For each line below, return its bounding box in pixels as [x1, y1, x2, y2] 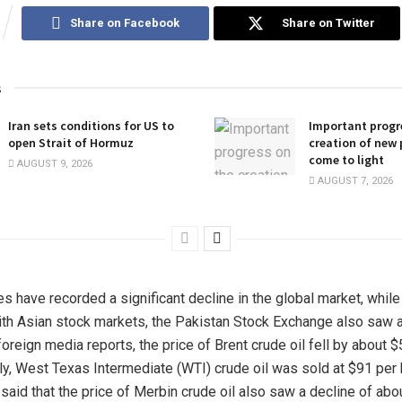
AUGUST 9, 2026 [14, 157, 92, 170]
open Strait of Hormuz [8, 134, 134, 151]
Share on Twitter [281, 15, 375, 30]
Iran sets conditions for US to [8, 117, 174, 134]
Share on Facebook [69, 15, 179, 30]
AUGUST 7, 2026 [315, 174, 393, 187]
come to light [309, 151, 384, 168]
